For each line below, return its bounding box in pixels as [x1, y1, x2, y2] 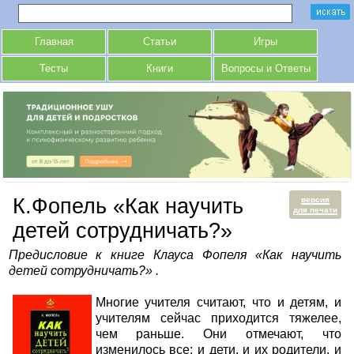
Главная [34, 36, 73, 47]
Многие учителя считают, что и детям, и [95, 296, 342, 310]
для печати [293, 205, 338, 215]
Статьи [143, 36, 176, 47]
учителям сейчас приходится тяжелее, [95, 311, 342, 326]
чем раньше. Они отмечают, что [95, 327, 342, 341]
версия [301, 195, 330, 205]
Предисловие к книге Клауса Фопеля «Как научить [8, 248, 342, 262]
